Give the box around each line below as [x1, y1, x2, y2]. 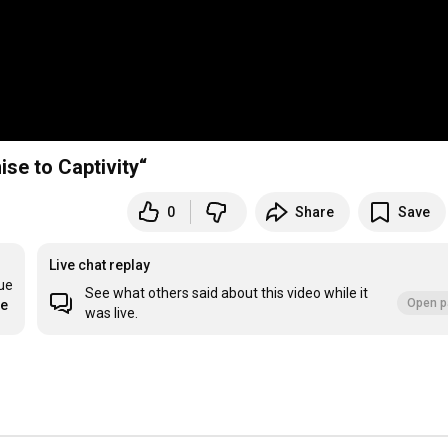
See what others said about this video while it [85, 285, 369, 302]
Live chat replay [49, 257, 151, 274]
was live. [85, 305, 139, 322]
